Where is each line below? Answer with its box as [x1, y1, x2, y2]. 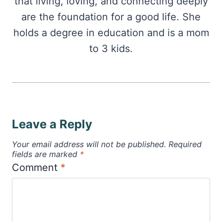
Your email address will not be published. [12, 139, 166, 150]
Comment [12, 162, 60, 174]
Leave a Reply [12, 117, 92, 132]
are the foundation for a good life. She [21, 11, 201, 23]
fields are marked [12, 149, 80, 160]
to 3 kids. [89, 43, 133, 55]
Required [168, 139, 202, 150]
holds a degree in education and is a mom [13, 27, 209, 39]
